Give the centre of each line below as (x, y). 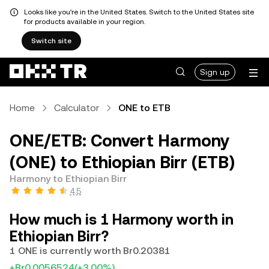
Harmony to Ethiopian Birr (68, 179)
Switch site (51, 41)
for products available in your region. (85, 22)
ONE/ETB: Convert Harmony (119, 141)
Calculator (77, 108)
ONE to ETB (144, 108)
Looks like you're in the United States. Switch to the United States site (139, 12)
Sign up (215, 72)
